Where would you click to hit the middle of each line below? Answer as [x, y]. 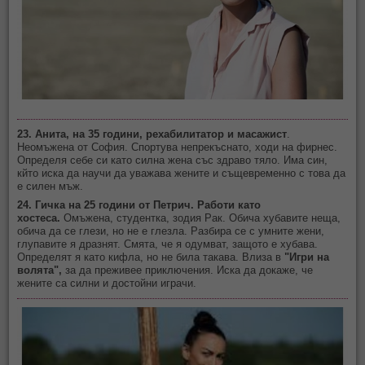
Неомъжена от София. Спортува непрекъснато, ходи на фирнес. [178, 147]
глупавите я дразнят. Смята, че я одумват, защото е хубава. [168, 244]
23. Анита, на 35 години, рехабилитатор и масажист [152, 134]
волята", [40, 270]
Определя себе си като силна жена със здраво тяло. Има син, [173, 161]
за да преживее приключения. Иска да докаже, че [188, 270]
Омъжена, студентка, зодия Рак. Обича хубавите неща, [202, 218]
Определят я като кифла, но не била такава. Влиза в [151, 257]
